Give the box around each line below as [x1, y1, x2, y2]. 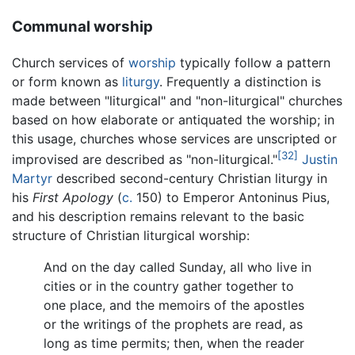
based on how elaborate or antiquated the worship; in [12, 111, 334, 128]
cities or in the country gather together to [44, 278, 294, 295]
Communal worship [12, 17, 153, 36]
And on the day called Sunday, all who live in [44, 259, 311, 276]
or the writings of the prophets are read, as [44, 316, 303, 333]
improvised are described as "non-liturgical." [12, 151, 277, 168]
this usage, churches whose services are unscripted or [12, 130, 337, 147]
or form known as [12, 73, 122, 90]
